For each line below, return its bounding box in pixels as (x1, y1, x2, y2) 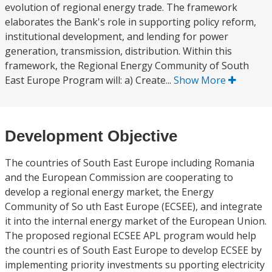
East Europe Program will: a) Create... (5, 73, 174, 87)
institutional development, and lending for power (5, 30, 228, 43)
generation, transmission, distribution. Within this (5, 44, 232, 58)
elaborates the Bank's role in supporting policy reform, (5, 15, 256, 29)
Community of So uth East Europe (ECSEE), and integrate (5, 200, 262, 213)
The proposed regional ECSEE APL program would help (5, 229, 256, 242)
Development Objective (5, 127, 177, 145)
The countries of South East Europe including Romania (5, 156, 254, 169)
